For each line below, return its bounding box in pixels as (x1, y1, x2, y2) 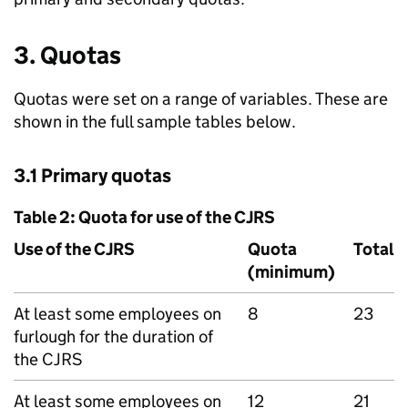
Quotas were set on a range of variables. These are (14, 88, 388, 109)
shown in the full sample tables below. (14, 111, 296, 132)
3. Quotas (14, 40, 121, 70)
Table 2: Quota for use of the (14, 207, 234, 228)
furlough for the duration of (14, 326, 213, 347)
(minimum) (248, 261, 335, 282)
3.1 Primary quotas (14, 164, 171, 188)
